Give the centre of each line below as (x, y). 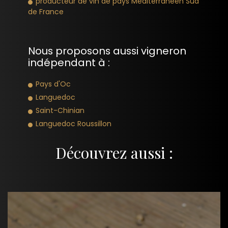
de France (46, 11)
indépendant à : (69, 62)
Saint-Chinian (60, 110)
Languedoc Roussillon (74, 123)
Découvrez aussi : (114, 152)
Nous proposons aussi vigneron (107, 51)
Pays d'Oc (53, 84)
